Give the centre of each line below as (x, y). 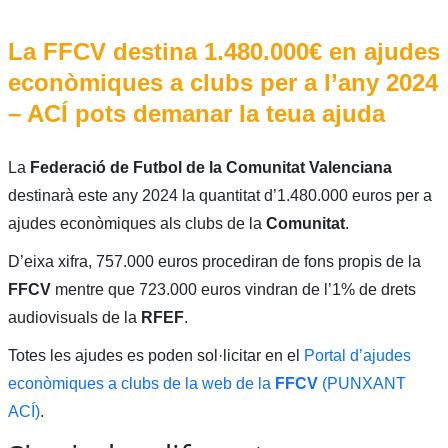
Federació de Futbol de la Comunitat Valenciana (210, 168)
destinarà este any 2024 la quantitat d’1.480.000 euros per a (219, 196)
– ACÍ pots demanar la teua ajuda (196, 114)
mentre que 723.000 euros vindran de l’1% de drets (235, 290)
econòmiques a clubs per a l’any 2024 (222, 83)
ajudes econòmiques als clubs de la (136, 224)
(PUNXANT (363, 384)
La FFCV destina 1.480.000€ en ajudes (223, 52)
